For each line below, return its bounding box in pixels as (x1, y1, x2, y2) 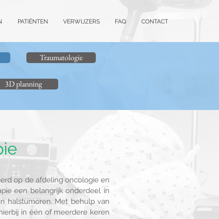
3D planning (5, 79, 42, 89)
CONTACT (141, 18, 168, 25)
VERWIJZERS (63, 18, 100, 25)
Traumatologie (40, 52, 83, 63)
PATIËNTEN (18, 18, 48, 25)
